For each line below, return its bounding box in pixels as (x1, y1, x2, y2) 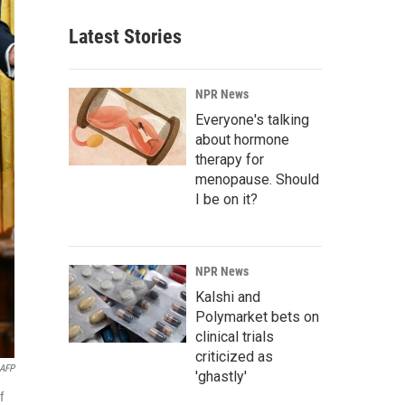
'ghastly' (195, 368, 247, 385)
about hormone (195, 131, 289, 148)
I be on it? (195, 191, 258, 208)
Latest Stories (69, 25, 182, 48)
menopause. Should (195, 171, 319, 188)
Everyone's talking (195, 111, 309, 128)
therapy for (195, 151, 264, 168)
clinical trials (195, 328, 274, 345)
